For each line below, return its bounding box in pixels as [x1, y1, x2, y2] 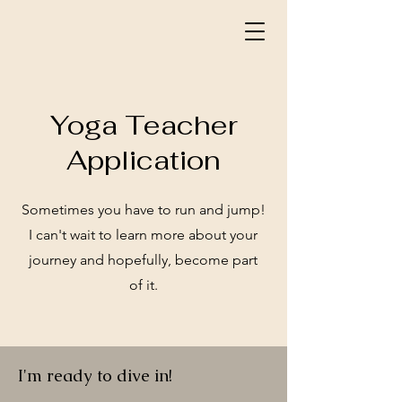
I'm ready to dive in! [18, 364, 177, 387]
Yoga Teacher [49, 108, 238, 143]
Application [66, 143, 221, 178]
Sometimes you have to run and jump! [21, 201, 266, 218]
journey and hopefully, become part [29, 251, 258, 268]
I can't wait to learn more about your [29, 226, 258, 243]
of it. [128, 276, 158, 293]
